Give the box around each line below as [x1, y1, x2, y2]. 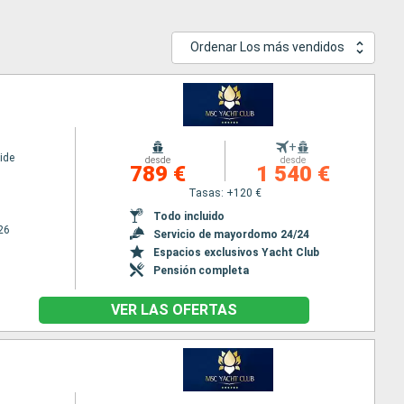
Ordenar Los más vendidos [190, 40, 344, 55]
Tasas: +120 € [188, 186, 262, 199]
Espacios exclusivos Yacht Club [153, 245, 320, 259]
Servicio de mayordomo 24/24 [153, 227, 310, 241]
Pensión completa [153, 263, 250, 277]
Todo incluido [153, 209, 225, 223]
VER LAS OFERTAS [110, 301, 237, 318]
